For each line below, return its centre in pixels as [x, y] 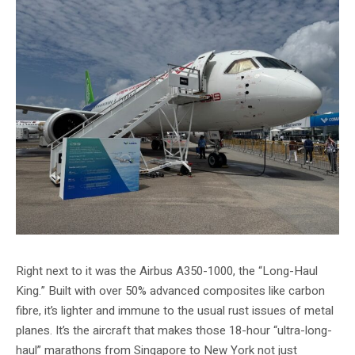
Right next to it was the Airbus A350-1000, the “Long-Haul [167, 271]
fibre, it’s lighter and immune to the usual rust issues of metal [175, 310]
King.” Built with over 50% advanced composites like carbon [170, 290]
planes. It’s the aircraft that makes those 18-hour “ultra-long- [174, 330]
